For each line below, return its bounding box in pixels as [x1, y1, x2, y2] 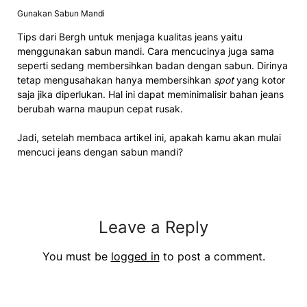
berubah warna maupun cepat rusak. [17, 102, 186, 114]
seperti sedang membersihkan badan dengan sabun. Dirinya [17, 59, 288, 71]
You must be [42, 249, 111, 263]
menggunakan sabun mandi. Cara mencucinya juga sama [17, 45, 274, 57]
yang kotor [234, 73, 285, 86]
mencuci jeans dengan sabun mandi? [17, 145, 186, 158]
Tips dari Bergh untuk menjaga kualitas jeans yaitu [17, 30, 243, 42]
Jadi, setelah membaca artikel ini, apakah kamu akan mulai [17, 131, 281, 143]
